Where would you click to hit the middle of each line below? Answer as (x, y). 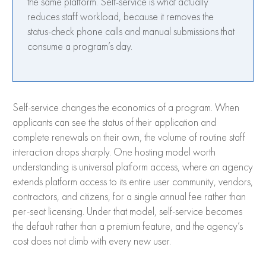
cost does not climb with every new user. (92, 241)
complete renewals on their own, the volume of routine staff (129, 137)
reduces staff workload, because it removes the (121, 17)
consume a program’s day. (80, 47)
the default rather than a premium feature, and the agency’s (128, 227)
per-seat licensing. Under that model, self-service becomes (127, 212)
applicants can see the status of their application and (114, 123)
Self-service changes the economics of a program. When (126, 108)
